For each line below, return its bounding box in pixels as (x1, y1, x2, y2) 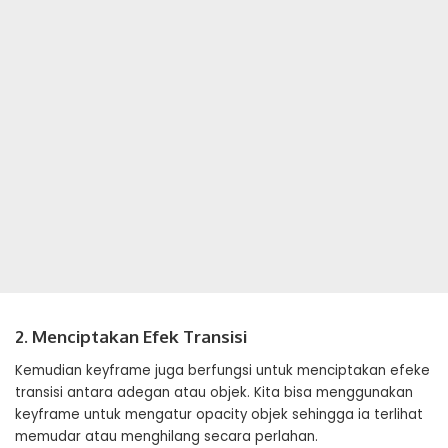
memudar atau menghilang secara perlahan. (15, 427, 318, 446)
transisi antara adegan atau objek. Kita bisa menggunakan (15, 383, 413, 402)
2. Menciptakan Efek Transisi (15, 326, 247, 347)
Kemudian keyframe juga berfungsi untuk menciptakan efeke (15, 361, 430, 380)
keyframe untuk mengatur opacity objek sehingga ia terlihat (15, 405, 423, 424)
